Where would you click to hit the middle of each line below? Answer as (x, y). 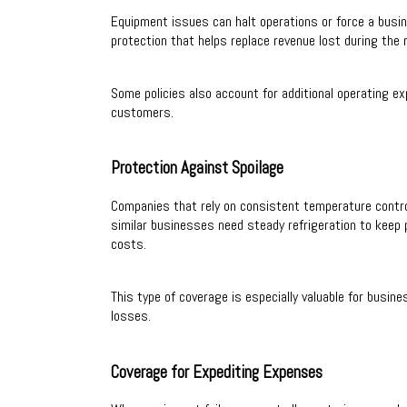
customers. (142, 112)
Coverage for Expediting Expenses (217, 372)
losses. (131, 315)
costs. (129, 243)
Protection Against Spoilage (197, 169)
